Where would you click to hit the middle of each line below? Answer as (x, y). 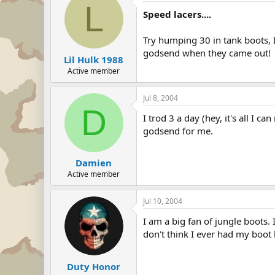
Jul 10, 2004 (163, 201)
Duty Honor (94, 266)
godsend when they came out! (207, 53)
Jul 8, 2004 (161, 98)
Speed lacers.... (177, 14)
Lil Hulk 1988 (94, 59)
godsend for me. (178, 130)
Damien (94, 163)
